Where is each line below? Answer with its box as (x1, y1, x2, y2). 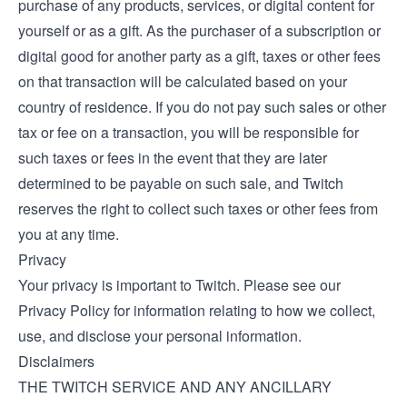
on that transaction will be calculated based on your (18, 71, 347, 92)
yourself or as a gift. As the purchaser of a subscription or (18, 20, 381, 41)
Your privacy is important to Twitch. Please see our (18, 274, 341, 295)
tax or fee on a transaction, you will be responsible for (18, 122, 359, 143)
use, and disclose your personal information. (18, 325, 302, 346)
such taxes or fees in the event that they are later (18, 147, 327, 168)
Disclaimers (18, 351, 94, 372)
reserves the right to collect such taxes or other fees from (18, 198, 378, 219)
